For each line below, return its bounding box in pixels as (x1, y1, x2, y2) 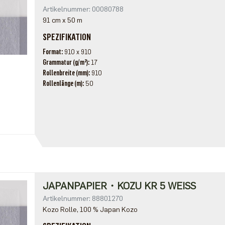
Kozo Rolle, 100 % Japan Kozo (42, 205, 138, 214)
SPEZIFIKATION (42, 32, 91, 43)
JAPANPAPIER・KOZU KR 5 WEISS (42, 180, 196, 192)
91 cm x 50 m (42, 16, 82, 25)
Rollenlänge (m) (42, 79, 82, 88)
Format (42, 48, 61, 56)
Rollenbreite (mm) (42, 69, 88, 77)
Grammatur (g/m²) (42, 58, 88, 67)
